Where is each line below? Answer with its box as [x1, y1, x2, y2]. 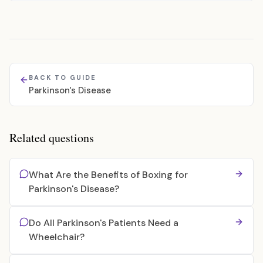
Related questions [9, 130, 94, 146]
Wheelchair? [29, 231, 85, 243]
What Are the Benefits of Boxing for [29, 168, 188, 181]
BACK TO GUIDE [29, 73, 96, 82]
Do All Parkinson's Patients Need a [29, 217, 178, 229]
